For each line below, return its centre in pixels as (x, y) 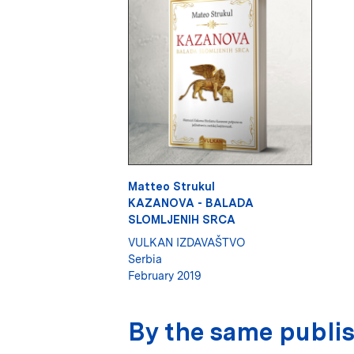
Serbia (145, 258)
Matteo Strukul (171, 186)
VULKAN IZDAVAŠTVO (186, 242)
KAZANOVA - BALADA (191, 202)
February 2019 (165, 275)
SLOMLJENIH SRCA (182, 219)
